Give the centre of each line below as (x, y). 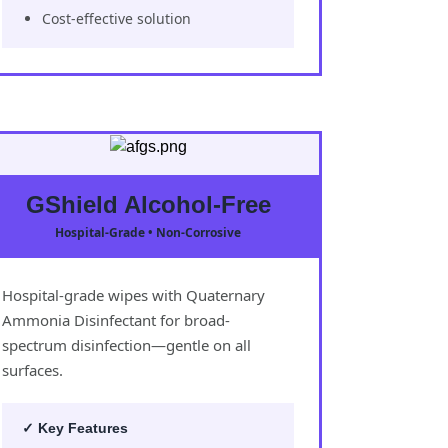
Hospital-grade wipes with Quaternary (133, 294)
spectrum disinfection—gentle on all (126, 344)
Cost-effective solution (116, 18)
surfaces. (32, 369)
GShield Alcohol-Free (148, 204)
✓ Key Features (75, 427)
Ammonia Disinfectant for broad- (116, 319)
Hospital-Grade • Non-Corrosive (148, 232)
